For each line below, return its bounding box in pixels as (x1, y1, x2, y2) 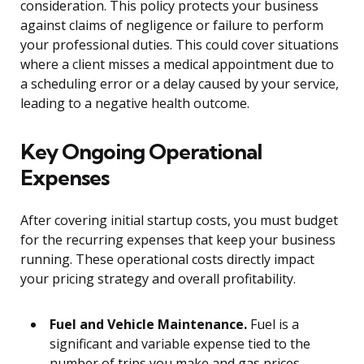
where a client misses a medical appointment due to (20, 55, 334, 74)
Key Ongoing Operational (20, 138, 262, 166)
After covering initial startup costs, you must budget (20, 211, 338, 230)
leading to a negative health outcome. (20, 94, 249, 113)
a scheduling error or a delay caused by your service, (20, 75, 339, 93)
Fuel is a (247, 315, 299, 334)
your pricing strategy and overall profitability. (20, 270, 296, 288)
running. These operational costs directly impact (20, 250, 314, 269)
